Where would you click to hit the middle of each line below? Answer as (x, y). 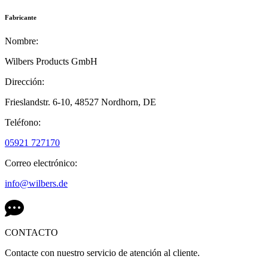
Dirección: (25, 82)
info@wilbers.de (36, 184)
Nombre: (22, 41)
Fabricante (21, 18)
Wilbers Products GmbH (51, 62)
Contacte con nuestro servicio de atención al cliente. (102, 253)
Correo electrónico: (41, 163)
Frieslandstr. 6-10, (40, 102)
